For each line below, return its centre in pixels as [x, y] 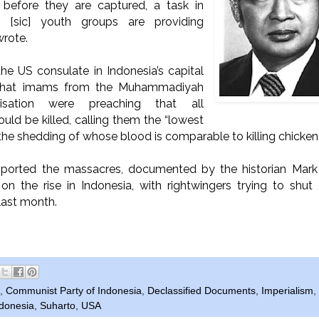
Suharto [58, 306]
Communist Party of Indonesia [74, 291]
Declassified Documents [202, 291]
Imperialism [287, 291]
